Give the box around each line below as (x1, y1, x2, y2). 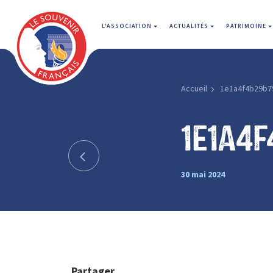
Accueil (180, 83, 207, 94)
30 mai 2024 (180, 168, 225, 180)
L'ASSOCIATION (102, 22, 154, 30)
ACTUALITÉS (169, 22, 210, 30)
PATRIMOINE (226, 22, 268, 30)
